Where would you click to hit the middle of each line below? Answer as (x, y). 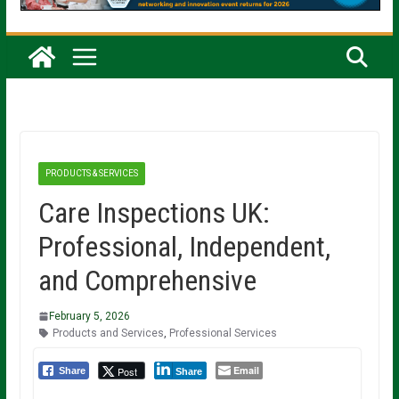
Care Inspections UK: (154, 212)
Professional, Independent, (184, 246)
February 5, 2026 (89, 316)
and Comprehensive (147, 280)
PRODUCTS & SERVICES (91, 173)
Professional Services (223, 333)
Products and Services (108, 333)
